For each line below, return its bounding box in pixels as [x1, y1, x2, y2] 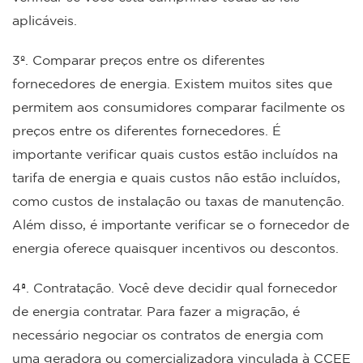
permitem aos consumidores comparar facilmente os [12, 99, 345, 114]
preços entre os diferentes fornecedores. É [12, 122, 281, 138]
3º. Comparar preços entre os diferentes [12, 52, 265, 67]
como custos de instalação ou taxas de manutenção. [12, 193, 344, 208]
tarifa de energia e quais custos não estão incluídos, [12, 169, 340, 185]
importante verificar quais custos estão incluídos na [12, 146, 338, 161]
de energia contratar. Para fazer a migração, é [12, 303, 300, 318]
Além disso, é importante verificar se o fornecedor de [12, 216, 349, 232]
